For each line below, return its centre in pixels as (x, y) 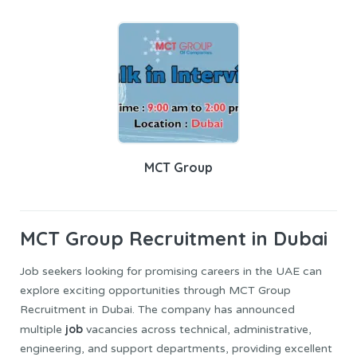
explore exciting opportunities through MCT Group (155, 291)
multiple (43, 330)
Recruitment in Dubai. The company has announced (157, 310)
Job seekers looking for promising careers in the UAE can (171, 272)
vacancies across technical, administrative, (199, 330)
